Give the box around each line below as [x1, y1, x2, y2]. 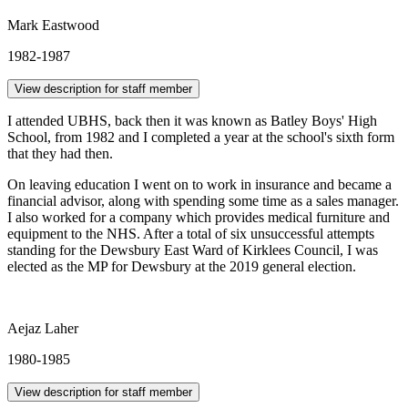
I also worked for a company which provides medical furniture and [7, 209, 390, 225]
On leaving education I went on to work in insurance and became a [7, 176, 392, 192]
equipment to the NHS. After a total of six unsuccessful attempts [7, 225, 374, 241]
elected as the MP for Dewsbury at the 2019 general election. [7, 258, 356, 274]
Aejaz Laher [7, 320, 78, 336]
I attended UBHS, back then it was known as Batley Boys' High [7, 112, 377, 128]
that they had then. [7, 145, 113, 161]
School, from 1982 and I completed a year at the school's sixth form [7, 128, 394, 145]
